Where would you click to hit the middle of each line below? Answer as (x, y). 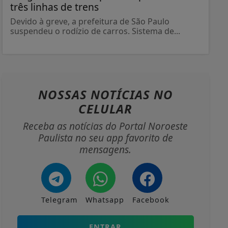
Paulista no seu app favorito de (105, 138)
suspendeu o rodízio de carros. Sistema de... (95, 31)
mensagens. (106, 150)
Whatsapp (105, 200)
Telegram (60, 200)
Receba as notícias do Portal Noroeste (106, 126)
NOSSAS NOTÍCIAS (96, 95)
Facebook (151, 200)
